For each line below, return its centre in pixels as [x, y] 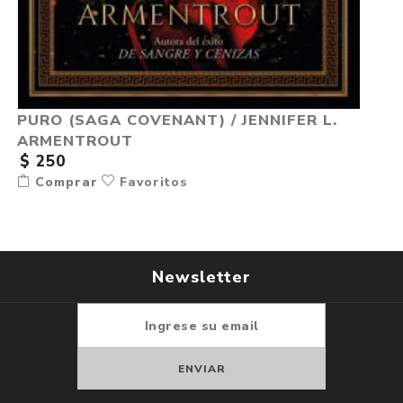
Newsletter [201, 278]
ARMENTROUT [75, 141]
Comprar [64, 183]
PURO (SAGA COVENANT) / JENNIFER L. [177, 121]
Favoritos [151, 183]
